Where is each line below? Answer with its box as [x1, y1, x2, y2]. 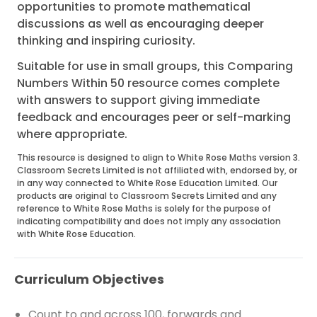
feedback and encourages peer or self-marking [17, 109, 291, 125]
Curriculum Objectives [14, 270, 164, 288]
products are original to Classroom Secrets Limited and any [17, 190, 277, 202]
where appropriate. [17, 126, 127, 142]
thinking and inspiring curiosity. [17, 33, 195, 49]
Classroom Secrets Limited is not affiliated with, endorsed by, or [17, 164, 297, 176]
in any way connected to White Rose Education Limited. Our [17, 177, 277, 189]
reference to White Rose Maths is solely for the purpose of [17, 202, 271, 214]
